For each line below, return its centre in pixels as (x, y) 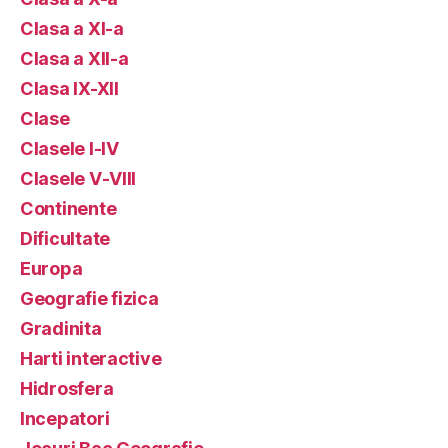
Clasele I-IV (69, 148)
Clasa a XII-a (74, 58)
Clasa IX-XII (69, 88)
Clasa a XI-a (72, 28)
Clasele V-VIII (78, 178)
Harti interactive (91, 358)
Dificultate (65, 238)
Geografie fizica (89, 298)
